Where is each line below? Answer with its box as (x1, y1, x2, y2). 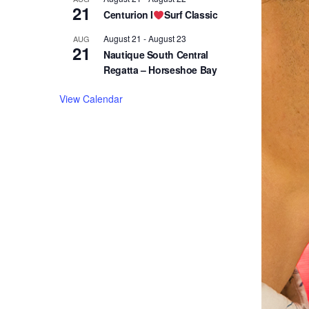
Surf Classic (164, 8, 218, 22)
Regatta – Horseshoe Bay (103, 63, 217, 77)
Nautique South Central (103, 48, 208, 62)
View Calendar (59, 92, 123, 106)
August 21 (103, 32, 142, 45)
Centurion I (103, 8, 154, 22)
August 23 (148, 32, 187, 45)
